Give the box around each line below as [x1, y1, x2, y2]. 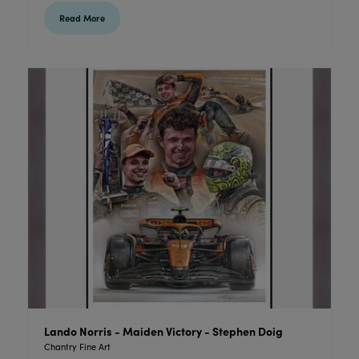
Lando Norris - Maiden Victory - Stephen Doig [43, 322, 283, 339]
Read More [58, 11, 105, 24]
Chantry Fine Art [43, 340, 111, 353]
